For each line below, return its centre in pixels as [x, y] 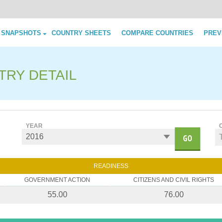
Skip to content [131, 30]
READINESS [111, 166]
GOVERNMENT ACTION [57, 180]
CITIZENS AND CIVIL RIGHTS [174, 180]
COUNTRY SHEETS [81, 33]
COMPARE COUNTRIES [157, 33]
